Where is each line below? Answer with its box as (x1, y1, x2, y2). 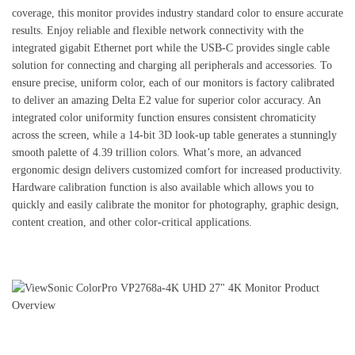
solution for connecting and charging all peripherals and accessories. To (12, 59, 332, 71)
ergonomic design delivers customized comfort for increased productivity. (12, 163, 342, 176)
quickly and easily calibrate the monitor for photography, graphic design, (12, 198, 339, 211)
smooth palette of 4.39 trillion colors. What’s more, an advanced (12, 146, 301, 158)
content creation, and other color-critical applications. (12, 216, 252, 228)
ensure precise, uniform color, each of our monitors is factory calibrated (12, 76, 334, 89)
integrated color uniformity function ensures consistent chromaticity (12, 111, 316, 124)
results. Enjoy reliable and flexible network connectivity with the (12, 24, 303, 36)
